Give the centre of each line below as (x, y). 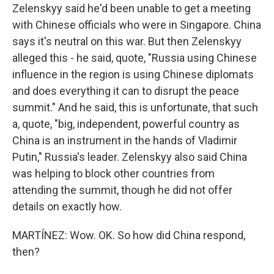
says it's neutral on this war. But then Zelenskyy (127, 41)
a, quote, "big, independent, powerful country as (126, 124)
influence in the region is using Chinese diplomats (133, 74)
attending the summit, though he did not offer (122, 190)
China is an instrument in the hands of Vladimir (125, 140)
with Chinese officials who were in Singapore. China (137, 25)
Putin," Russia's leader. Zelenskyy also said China (130, 157)
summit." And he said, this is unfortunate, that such (135, 107)
